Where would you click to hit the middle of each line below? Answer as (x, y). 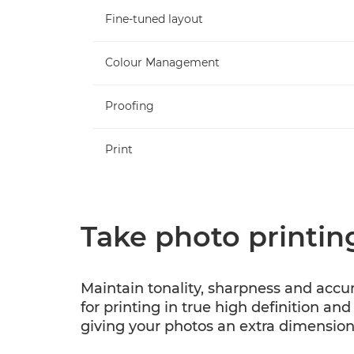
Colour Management (162, 62)
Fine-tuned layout (154, 19)
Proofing (130, 105)
